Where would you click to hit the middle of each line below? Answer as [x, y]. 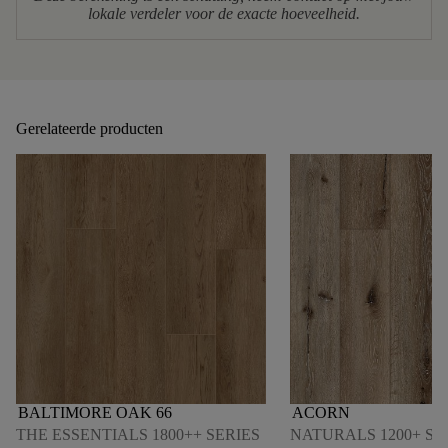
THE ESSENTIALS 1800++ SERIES [138, 434]
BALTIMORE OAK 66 [95, 412]
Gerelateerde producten [89, 128]
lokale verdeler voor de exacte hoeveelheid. [224, 13]
